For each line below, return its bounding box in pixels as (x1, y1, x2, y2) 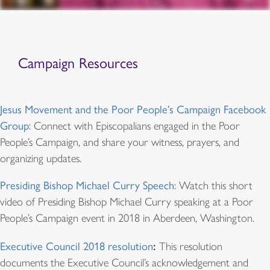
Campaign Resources (18, 54, 138, 72)
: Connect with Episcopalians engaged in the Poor (29, 119, 240, 133)
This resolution (159, 239, 222, 253)
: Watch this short (174, 179, 253, 193)
